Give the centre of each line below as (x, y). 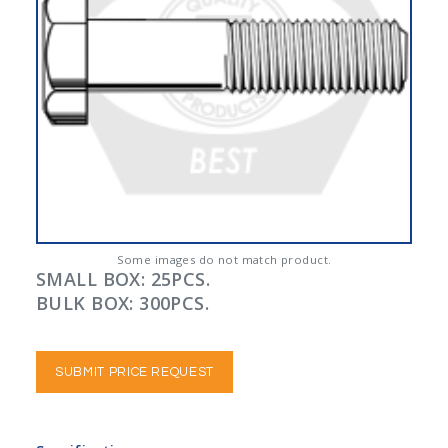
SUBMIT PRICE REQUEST (134, 372)
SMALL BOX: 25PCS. (123, 279)
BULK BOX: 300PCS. (123, 303)
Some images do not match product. (224, 259)
